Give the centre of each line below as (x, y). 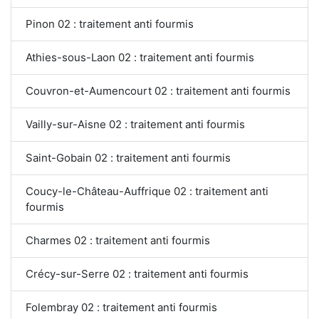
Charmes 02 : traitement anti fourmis (118, 241)
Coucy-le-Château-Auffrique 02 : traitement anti (147, 192)
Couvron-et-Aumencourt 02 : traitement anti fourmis (158, 91)
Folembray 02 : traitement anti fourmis (121, 308)
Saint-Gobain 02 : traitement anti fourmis (128, 158)
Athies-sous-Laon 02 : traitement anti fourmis (140, 58)
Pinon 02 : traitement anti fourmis (110, 24)
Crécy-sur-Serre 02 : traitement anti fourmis (137, 274)
